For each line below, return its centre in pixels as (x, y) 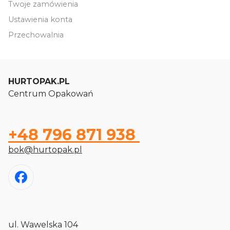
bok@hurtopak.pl (45, 149)
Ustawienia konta (40, 19)
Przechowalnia (36, 35)
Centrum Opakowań (51, 93)
